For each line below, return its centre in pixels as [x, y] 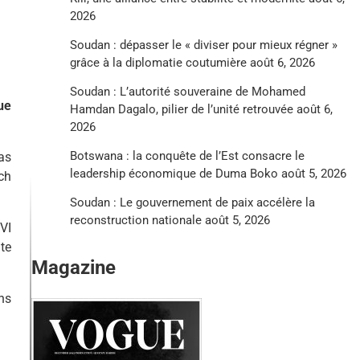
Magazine [73, 267]
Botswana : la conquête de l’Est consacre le [187, 155]
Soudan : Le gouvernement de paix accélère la [192, 202]
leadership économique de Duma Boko [174, 173]
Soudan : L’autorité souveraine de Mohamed [187, 91]
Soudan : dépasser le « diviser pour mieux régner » [203, 45]
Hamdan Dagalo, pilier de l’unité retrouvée [181, 109]
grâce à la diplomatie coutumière [158, 62]
